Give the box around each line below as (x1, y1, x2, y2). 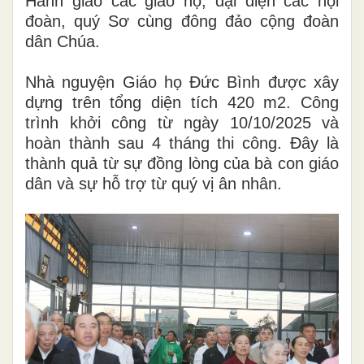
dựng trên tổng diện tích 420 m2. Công (25, 93, 339, 111)
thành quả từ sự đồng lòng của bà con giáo (25, 154, 339, 172)
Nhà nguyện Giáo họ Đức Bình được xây (25, 72, 339, 91)
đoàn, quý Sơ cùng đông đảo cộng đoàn (25, 11, 339, 30)
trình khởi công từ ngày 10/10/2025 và (25, 113, 339, 132)
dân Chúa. (25, 32, 100, 50)
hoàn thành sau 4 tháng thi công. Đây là (25, 133, 339, 152)
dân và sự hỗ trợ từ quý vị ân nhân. (25, 174, 282, 193)
